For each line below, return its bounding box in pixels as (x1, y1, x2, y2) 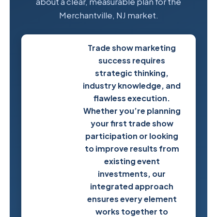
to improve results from (84, 143, 179, 154)
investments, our (98, 169, 166, 179)
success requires (98, 55, 166, 66)
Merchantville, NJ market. (59, 10, 158, 21)
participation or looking (85, 131, 179, 141)
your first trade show (90, 118, 173, 129)
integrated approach (90, 181, 174, 192)
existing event (104, 156, 160, 167)
